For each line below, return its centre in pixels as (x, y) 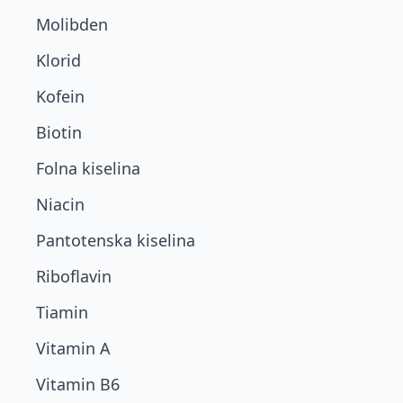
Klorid (58, 60)
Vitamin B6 (78, 384)
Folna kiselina (88, 168)
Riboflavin (74, 276)
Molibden (72, 24)
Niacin (60, 204)
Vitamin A (73, 348)
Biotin (59, 132)
